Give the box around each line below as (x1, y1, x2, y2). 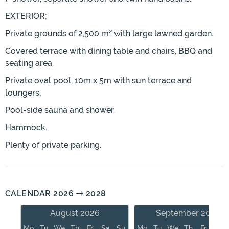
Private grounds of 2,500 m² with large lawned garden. (5, 29, 213, 39)
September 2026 (156, 208, 220, 218)
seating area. (5, 58, 54, 68)
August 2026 (50, 208, 100, 218)
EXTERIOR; (5, 11, 47, 21)
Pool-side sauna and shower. (5, 105, 115, 116)
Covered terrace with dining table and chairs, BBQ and (5, 46, 212, 56)
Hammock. (5, 123, 47, 133)
